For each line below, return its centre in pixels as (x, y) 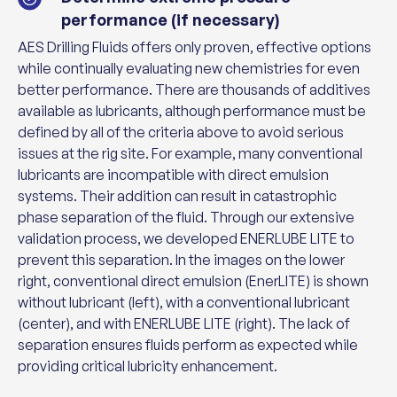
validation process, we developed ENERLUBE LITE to (186, 239)
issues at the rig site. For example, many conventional (190, 154)
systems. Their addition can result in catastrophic (177, 196)
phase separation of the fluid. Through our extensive (186, 218)
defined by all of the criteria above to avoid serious (181, 132)
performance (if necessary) (171, 20)
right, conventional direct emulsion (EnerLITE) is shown (193, 281)
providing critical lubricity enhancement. (148, 366)
